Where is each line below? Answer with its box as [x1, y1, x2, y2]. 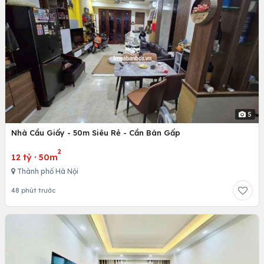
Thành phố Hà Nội [15, 167, 78, 176]
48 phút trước [11, 186, 55, 195]
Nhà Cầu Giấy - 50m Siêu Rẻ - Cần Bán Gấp [11, 128, 180, 138]
